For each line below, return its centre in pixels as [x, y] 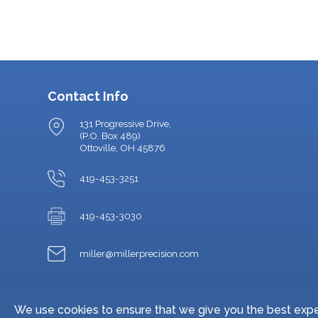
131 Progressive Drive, [125, 124]
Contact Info [88, 96]
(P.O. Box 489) [110, 136]
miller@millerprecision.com [139, 253]
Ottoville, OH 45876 [122, 148]
